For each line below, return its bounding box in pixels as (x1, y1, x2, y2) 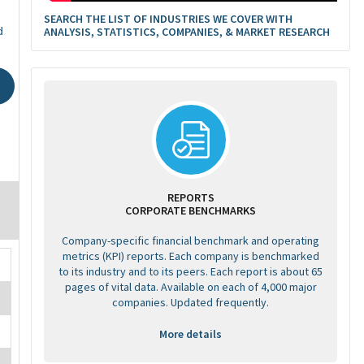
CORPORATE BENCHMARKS (125, 203, 256, 218)
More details (159, 327, 222, 341)
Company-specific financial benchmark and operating (62, 233, 319, 248)
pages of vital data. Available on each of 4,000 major (64, 279, 317, 294)
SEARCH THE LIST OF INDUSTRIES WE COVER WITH (44, 11, 292, 26)
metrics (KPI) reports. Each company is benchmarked (62, 249, 319, 263)
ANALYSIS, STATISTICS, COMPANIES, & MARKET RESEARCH (44, 24, 330, 39)
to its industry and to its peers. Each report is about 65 (58, 264, 323, 279)
